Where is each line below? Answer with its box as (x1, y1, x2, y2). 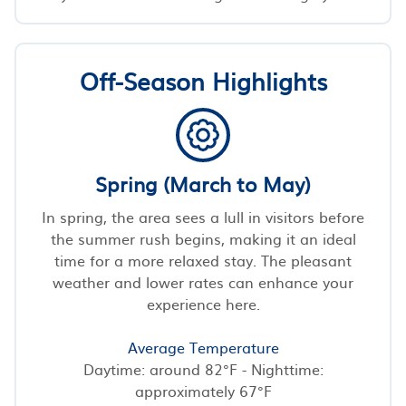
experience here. (146, 292, 260, 314)
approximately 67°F (134, 379, 272, 401)
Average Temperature (127, 335, 279, 358)
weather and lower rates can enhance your (53, 270, 353, 293)
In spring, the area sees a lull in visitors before (42, 205, 364, 227)
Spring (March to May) (95, 168, 311, 198)
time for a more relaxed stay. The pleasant (54, 248, 352, 271)
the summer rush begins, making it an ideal (50, 227, 356, 249)
